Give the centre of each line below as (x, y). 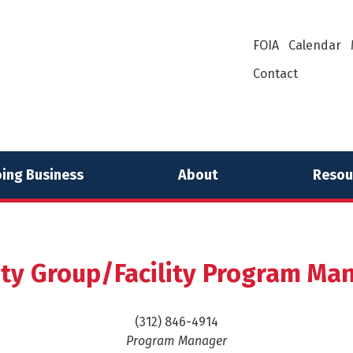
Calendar (315, 45)
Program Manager (176, 341)
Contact (275, 74)
